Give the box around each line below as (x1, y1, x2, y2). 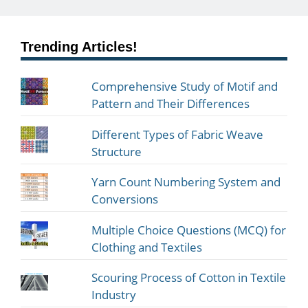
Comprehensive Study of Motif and (91, 78, 278, 95)
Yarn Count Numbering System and (91, 174, 281, 190)
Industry (91, 287, 137, 303)
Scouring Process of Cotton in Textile (91, 269, 287, 286)
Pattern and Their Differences (91, 96, 250, 112)
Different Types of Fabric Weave (91, 126, 264, 142)
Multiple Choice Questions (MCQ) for (91, 221, 287, 238)
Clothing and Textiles (91, 239, 203, 255)
